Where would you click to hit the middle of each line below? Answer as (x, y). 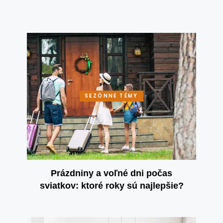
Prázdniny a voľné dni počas (111, 173)
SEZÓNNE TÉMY (111, 96)
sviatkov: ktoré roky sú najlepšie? (111, 185)
